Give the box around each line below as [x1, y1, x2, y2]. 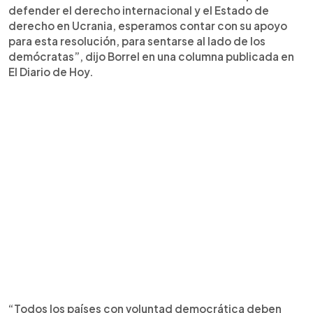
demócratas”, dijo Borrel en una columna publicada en [8, 49, 294, 63]
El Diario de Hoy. [8, 64, 94, 78]
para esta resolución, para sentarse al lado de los [8, 34, 265, 48]
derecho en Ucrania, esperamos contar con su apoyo [8, 18, 287, 32]
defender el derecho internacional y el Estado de [8, 3, 269, 17]
